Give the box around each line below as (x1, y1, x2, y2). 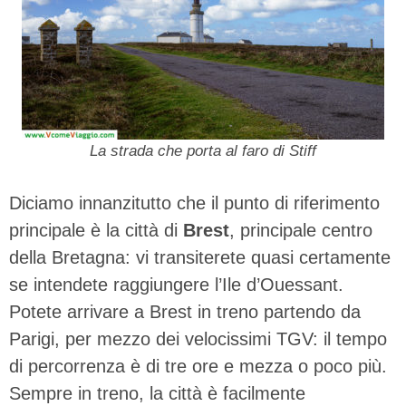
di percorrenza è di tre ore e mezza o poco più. (9, 355, 387, 376)
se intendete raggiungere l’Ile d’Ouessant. (9, 274, 343, 295)
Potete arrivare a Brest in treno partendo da (9, 301, 361, 322)
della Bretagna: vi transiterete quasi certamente (9, 246, 391, 267)
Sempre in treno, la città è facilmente (9, 382, 305, 403)
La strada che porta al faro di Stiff (90, 141, 316, 159)
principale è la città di (9, 219, 183, 240)
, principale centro (229, 219, 372, 240)
